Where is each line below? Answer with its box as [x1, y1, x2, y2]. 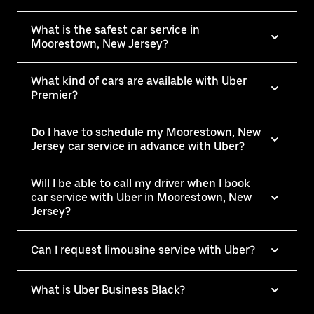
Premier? [31, 88, 78, 102]
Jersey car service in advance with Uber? [31, 139, 245, 153]
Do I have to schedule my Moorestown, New [31, 125, 261, 139]
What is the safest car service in [31, 22, 200, 36]
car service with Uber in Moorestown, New [31, 190, 252, 204]
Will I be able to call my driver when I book [31, 176, 250, 190]
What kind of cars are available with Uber [31, 74, 247, 88]
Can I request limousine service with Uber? [31, 243, 255, 257]
